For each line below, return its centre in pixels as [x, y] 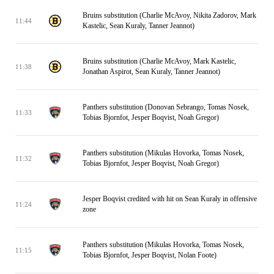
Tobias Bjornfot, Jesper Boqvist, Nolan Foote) [150, 255]
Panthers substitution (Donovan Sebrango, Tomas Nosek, [166, 107]
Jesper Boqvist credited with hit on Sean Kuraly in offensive [170, 199]
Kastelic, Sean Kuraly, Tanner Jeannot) [139, 26]
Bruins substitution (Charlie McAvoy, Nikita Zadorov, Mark [169, 15]
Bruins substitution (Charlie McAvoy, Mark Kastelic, [159, 61]
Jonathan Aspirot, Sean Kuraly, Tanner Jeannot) [151, 72]
